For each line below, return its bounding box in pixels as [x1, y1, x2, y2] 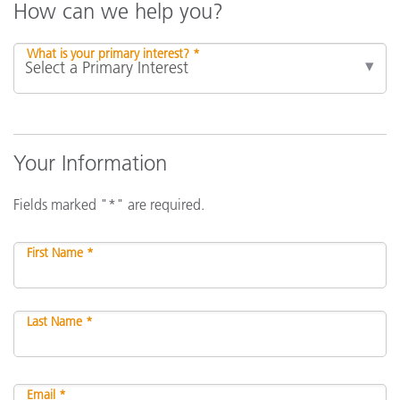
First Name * [27, 245, 94, 261]
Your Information [13, 150, 167, 176]
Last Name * [27, 313, 93, 329]
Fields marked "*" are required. [13, 196, 204, 213]
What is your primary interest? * [27, 46, 200, 62]
